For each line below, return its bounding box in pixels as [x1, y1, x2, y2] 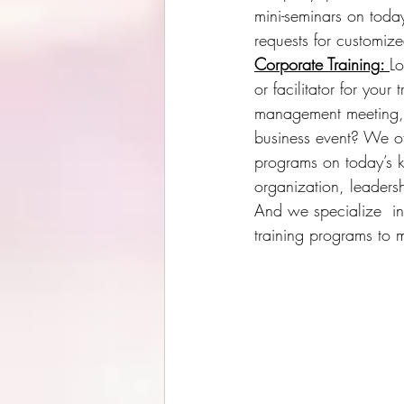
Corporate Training [254, 52, 380, 75]
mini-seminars [254, 4, 342, 26]
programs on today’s [254, 150, 398, 172]
